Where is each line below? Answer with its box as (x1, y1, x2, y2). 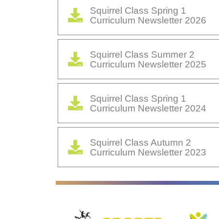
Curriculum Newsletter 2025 (90, 59, 206, 70)
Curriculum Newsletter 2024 (90, 103, 206, 114)
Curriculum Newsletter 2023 (90, 147, 206, 158)
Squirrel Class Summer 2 (90, 49, 195, 60)
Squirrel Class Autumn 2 (90, 137, 191, 148)
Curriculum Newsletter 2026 (90, 15, 206, 26)
